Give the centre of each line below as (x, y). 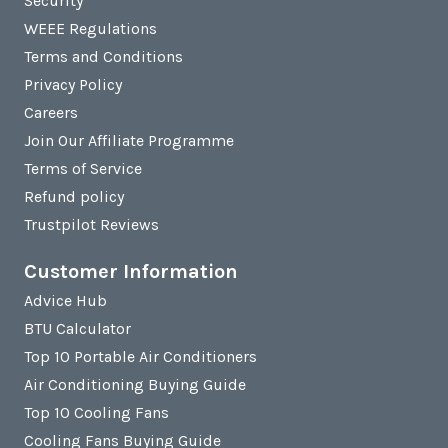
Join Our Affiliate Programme (129, 141)
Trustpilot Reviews (91, 225)
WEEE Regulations (90, 29)
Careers (51, 113)
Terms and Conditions (103, 57)
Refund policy (74, 197)
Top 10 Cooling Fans (96, 413)
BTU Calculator (77, 329)
